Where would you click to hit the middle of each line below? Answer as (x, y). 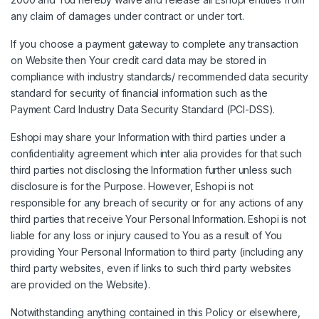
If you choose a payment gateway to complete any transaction (155, 44)
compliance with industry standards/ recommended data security (159, 77)
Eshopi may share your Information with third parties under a (148, 137)
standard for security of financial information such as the (139, 93)
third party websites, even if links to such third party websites (151, 268)
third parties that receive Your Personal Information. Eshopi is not (158, 219)
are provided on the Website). (80, 285)
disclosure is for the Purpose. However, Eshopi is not (132, 187)
